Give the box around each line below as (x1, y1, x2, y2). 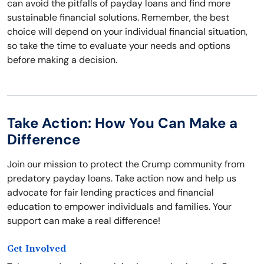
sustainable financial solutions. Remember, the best (7, 11, 229, 24)
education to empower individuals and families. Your (7, 200, 232, 213)
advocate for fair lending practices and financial (7, 186, 214, 199)
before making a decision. (7, 54, 117, 67)
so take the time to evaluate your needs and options (7, 39, 230, 52)
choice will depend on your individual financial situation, (7, 25, 247, 38)
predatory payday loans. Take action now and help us (7, 172, 236, 185)
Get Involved (7, 243, 66, 255)
